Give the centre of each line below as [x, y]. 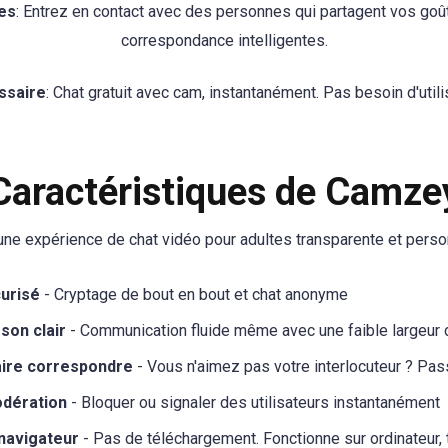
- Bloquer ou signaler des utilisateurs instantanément [253, 402]
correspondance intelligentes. [224, 41]
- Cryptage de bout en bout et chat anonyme [194, 294]
